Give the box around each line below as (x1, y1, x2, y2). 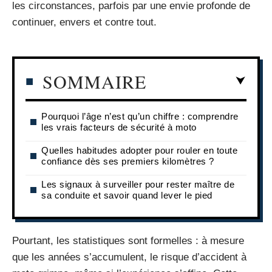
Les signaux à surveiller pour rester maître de (41, 178, 234, 189)
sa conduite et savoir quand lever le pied (41, 189, 212, 200)
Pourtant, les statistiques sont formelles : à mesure (12, 235, 244, 246)
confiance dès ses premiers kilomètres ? (41, 155, 214, 166)
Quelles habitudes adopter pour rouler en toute (41, 144, 237, 155)
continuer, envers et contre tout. (12, 16, 157, 28)
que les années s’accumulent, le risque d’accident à (12, 251, 246, 263)
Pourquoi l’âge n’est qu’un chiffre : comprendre (41, 110, 239, 121)
